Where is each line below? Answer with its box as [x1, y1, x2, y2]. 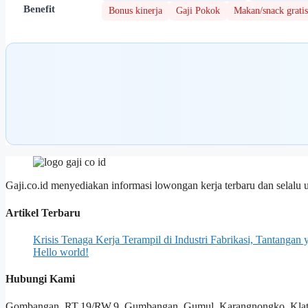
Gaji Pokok [176, 5, 220, 16]
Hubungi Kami [5, 273, 75, 285]
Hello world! [33, 246, 89, 258]
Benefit [23, 3, 55, 15]
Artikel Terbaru [5, 206, 80, 219]
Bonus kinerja [109, 5, 162, 16]
